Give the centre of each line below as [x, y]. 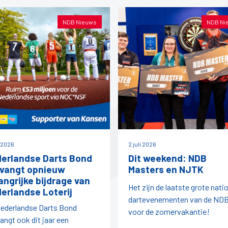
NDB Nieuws [80, 22]
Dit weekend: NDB [167, 158]
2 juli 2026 [142, 144]
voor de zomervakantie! [169, 212]
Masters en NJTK [166, 169]
